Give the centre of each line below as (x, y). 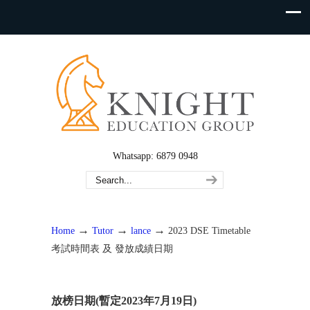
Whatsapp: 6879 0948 (155, 156)
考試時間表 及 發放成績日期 (112, 248)
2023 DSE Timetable (209, 230)
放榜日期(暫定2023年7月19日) (124, 301)
